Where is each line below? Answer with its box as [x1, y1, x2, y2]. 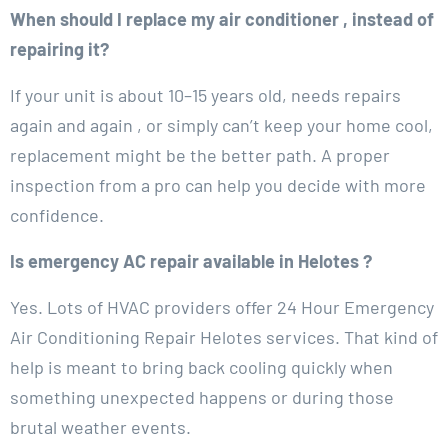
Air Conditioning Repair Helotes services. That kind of [10, 326, 438, 349]
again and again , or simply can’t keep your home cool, [10, 114, 433, 137]
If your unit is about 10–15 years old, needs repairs [10, 84, 401, 107]
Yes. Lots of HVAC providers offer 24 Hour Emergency [10, 296, 434, 319]
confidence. [10, 204, 104, 227]
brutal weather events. [10, 416, 191, 439]
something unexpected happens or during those [10, 386, 394, 409]
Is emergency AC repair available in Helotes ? [10, 250, 372, 273]
